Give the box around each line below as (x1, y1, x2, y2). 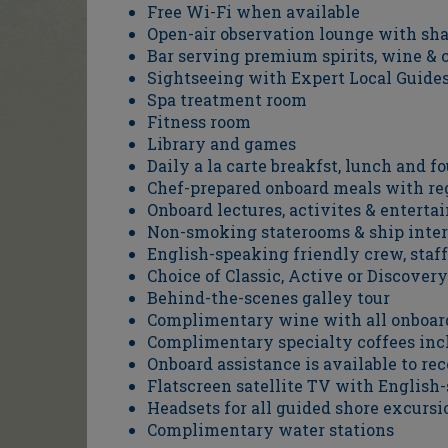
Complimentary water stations (147, 419, 394, 441)
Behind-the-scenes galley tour (147, 287, 390, 309)
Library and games (147, 133, 296, 155)
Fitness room (147, 111, 251, 133)
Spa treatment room (147, 89, 307, 111)
